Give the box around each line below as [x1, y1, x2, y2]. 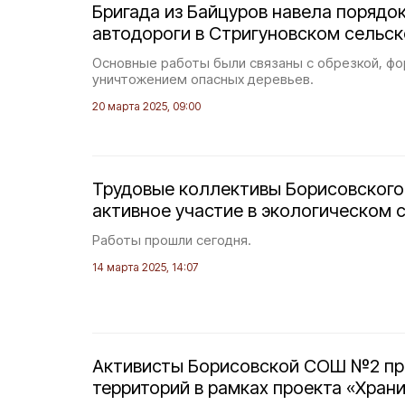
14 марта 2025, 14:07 [92, 260, 198, 274]
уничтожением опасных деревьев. [92, 71, 314, 88]
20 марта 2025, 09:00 [92, 99, 201, 113]
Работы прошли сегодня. [92, 231, 251, 249]
